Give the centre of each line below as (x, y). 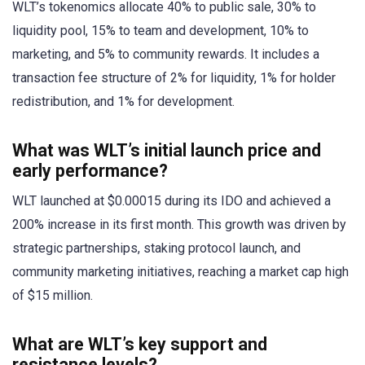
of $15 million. (53, 296)
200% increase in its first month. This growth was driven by (179, 225)
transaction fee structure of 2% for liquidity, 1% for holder (174, 78)
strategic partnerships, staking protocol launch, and (156, 248)
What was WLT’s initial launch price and (167, 151)
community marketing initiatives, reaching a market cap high (180, 272)
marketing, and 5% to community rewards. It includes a (166, 54)
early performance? (90, 171)
